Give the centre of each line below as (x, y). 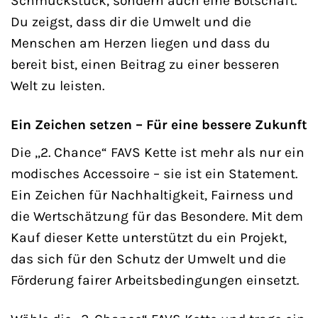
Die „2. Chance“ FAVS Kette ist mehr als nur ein (158, 153)
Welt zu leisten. (57, 85)
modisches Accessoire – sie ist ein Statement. (154, 174)
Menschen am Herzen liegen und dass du (141, 43)
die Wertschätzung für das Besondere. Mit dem (157, 216)
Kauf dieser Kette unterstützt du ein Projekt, (149, 238)
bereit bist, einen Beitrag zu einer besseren (145, 64)
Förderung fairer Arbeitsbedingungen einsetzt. (155, 280)
